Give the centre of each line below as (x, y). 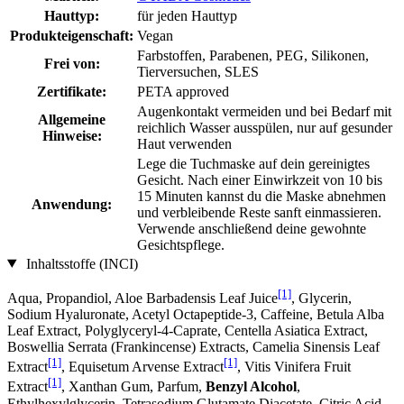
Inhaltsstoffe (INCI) (80, 263)
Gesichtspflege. (181, 244)
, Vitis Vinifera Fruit (294, 367)
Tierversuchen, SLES (198, 71)
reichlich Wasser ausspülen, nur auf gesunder (265, 127)
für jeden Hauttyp (187, 15)
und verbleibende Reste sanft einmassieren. (259, 212)
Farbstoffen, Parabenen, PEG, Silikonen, (253, 55)
